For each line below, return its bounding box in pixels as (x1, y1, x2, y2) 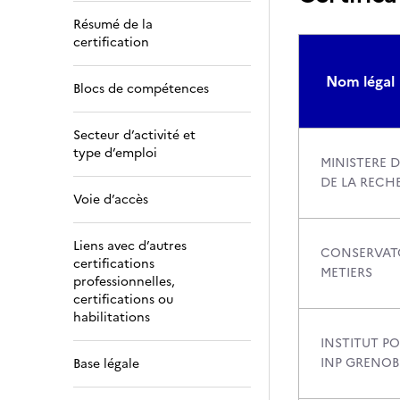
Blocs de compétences (73, 79, 209, 98)
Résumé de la (73, 15, 153, 34)
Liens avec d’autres (73, 237, 187, 255)
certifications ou (73, 290, 173, 309)
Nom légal (326, 71, 395, 92)
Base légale (73, 354, 139, 373)
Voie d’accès (73, 190, 148, 209)
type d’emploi (73, 144, 157, 162)
